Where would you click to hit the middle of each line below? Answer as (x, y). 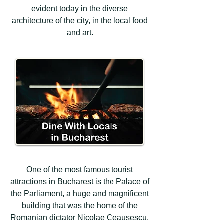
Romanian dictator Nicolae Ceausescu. (80, 217)
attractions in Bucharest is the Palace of (80, 181)
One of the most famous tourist (80, 169)
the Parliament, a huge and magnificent (80, 193)
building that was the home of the (80, 205)
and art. (80, 33)
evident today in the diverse (80, 9)
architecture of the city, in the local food (80, 21)
